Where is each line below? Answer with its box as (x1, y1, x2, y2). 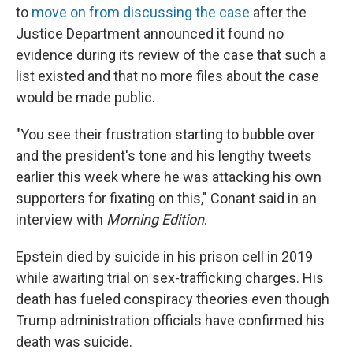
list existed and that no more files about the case (16, 68, 319, 84)
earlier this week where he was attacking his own (16, 169, 321, 185)
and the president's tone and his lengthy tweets (16, 147, 312, 164)
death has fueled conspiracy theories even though (16, 291, 329, 307)
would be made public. (16, 89, 155, 106)
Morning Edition (106, 211, 204, 228)
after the (253, 4, 307, 20)
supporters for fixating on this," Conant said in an (16, 190, 317, 206)
